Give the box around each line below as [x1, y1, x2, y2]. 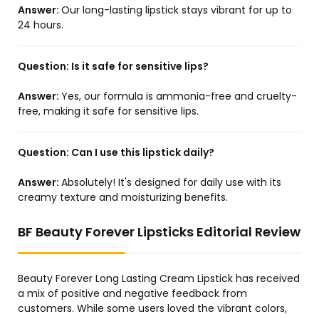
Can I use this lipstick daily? [71, 145, 214, 160]
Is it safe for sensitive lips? [71, 59, 209, 74]
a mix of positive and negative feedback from [18, 286, 247, 301]
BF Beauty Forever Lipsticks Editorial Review [18, 223, 300, 241]
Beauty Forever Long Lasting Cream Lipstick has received [18, 271, 300, 286]
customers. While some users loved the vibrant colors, [18, 301, 287, 316]
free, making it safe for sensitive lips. [18, 104, 199, 119]
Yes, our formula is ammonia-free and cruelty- [61, 89, 297, 104]
